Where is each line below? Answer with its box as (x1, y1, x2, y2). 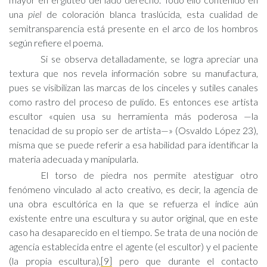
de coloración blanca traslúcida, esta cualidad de (46, 8, 258, 20)
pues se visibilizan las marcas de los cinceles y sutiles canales (9, 82, 258, 93)
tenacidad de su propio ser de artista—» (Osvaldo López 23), (9, 125, 258, 136)
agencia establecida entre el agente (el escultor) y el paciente (9, 241, 258, 252)
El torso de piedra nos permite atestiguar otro (41, 169, 258, 181)
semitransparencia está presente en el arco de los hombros (9, 23, 258, 34)
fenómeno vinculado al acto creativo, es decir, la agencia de (9, 184, 258, 195)
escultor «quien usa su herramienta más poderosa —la (9, 110, 258, 122)
